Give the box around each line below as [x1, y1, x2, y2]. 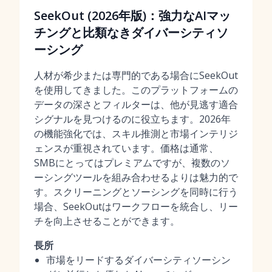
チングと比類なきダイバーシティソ [34, 24, 228, 41]
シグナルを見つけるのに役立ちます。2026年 [34, 112, 231, 126]
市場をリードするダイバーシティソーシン [46, 253, 231, 267]
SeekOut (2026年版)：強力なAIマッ [34, 7, 231, 24]
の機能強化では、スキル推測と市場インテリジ [34, 127, 238, 140]
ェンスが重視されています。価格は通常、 [34, 141, 219, 155]
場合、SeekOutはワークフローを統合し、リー [34, 200, 238, 213]
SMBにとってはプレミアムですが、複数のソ [34, 156, 230, 169]
